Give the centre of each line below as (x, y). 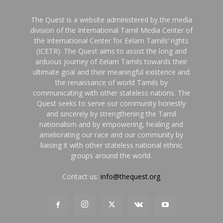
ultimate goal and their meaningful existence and (111, 72)
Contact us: (82, 177)
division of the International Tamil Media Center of (111, 30)
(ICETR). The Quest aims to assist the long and (111, 51)
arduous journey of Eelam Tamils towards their (111, 62)
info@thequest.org (131, 177)
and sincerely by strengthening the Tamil (111, 114)
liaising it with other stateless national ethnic (111, 145)
